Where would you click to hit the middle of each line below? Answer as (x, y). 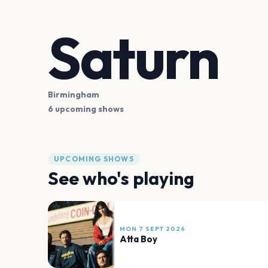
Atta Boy (138, 239)
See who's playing (121, 179)
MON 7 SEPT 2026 (153, 229)
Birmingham (74, 95)
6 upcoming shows (86, 109)
